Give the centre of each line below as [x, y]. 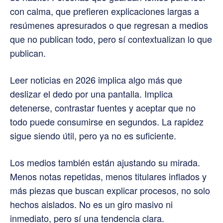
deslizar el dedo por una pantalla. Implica [91, 93]
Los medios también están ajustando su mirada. [105, 162]
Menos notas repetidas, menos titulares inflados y [108, 176]
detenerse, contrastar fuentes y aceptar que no [103, 107]
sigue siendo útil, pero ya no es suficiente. [93, 135]
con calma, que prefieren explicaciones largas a [105, 11]
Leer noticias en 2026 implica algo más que [96, 79]
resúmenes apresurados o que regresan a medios [109, 25]
